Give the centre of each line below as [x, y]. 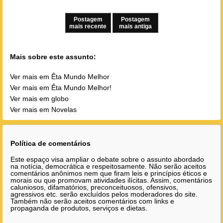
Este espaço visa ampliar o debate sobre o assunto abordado [107, 160]
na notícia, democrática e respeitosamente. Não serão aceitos [108, 167]
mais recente [88, 26]
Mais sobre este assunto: [53, 56]
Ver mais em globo [39, 99]
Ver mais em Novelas [43, 110]
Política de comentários [51, 143]
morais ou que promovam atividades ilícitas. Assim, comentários [111, 180]
